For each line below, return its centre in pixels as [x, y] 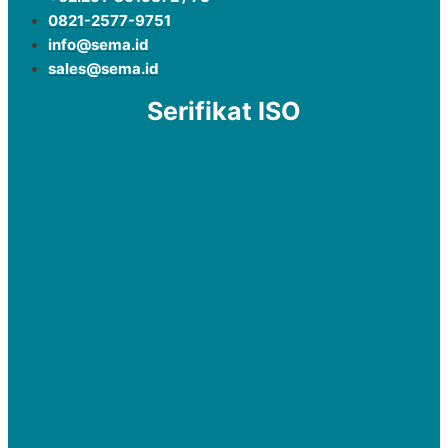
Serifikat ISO [224, 111]
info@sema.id [98, 45]
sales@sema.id [103, 69]
